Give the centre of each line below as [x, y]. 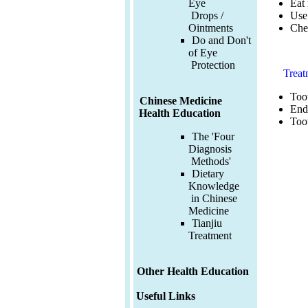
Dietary [208, 174]
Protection [212, 65]
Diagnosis [210, 149]
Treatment [210, 236]
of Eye [203, 53]
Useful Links [166, 296]
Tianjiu [207, 223]
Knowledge [214, 186]
